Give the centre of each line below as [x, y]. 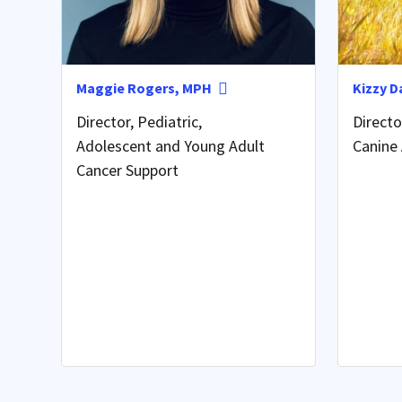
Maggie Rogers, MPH [144, 87]
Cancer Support [127, 170]
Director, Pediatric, [139, 121]
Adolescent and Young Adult [170, 145]
